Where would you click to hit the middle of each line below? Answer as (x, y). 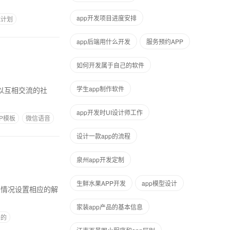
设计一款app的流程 (103, 136)
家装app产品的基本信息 (110, 207)
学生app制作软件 (100, 89)
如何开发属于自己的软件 (110, 65)
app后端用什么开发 (103, 41)
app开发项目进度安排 (107, 18)
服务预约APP (165, 41)
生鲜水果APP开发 (101, 183)
